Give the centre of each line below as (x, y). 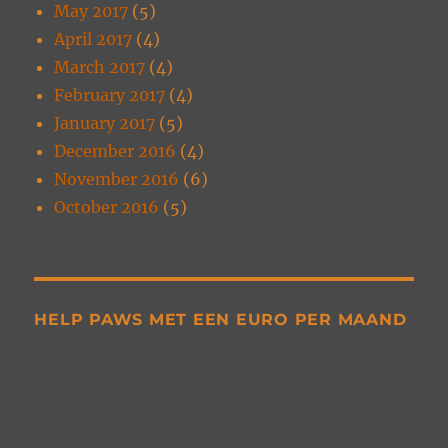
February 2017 (110, 95)
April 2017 (93, 39)
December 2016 (115, 151)
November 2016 (117, 179)
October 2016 (107, 207)
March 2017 (100, 67)
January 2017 (105, 123)
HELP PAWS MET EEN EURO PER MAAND (220, 320)
